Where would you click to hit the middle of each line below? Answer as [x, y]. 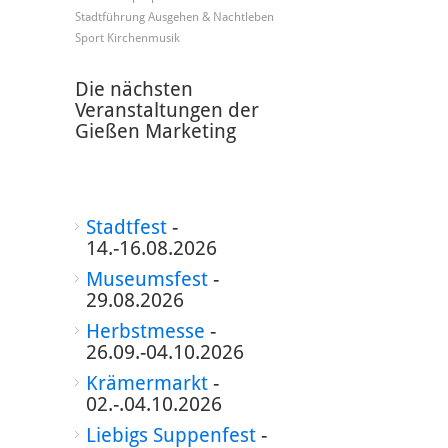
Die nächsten [133, 89]
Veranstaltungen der [166, 110]
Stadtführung [109, 17]
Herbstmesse [145, 331]
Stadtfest [126, 227]
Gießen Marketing [155, 131]
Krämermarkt [146, 383]
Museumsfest [146, 279]
